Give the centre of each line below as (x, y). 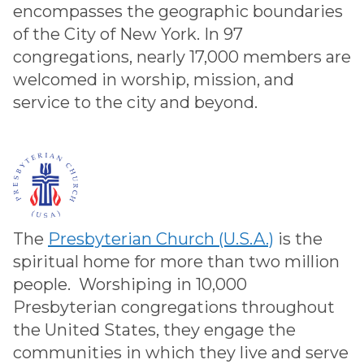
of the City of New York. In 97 (128, 34)
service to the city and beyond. (135, 102)
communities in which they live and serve (181, 352)
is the (298, 238)
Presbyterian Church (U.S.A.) (161, 238)
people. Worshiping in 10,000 (130, 284)
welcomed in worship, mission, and (154, 79)
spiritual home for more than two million (176, 261)
